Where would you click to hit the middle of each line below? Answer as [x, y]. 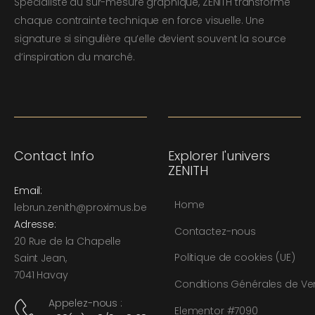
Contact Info [54, 156]
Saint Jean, [40, 258]
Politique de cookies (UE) [235, 258]
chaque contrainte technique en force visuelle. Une [139, 20]
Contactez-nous [216, 231]
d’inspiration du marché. [75, 57]
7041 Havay [41, 275]
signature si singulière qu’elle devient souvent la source [150, 39]
